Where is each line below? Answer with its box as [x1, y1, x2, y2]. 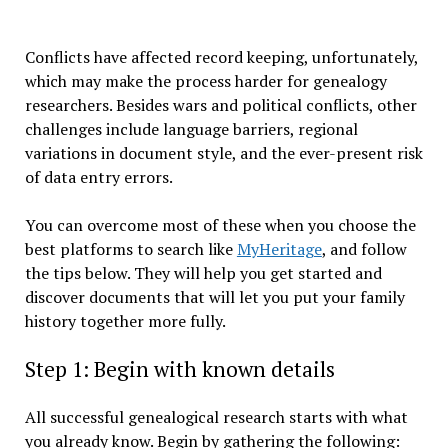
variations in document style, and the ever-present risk [24, 142, 423, 165]
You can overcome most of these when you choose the [24, 214, 416, 237]
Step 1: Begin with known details [24, 355, 335, 384]
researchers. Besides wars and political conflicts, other [24, 94, 417, 117]
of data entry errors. [24, 166, 176, 189]
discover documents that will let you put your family [24, 286, 405, 309]
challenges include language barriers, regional [24, 118, 358, 141]
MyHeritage [236, 238, 322, 261]
